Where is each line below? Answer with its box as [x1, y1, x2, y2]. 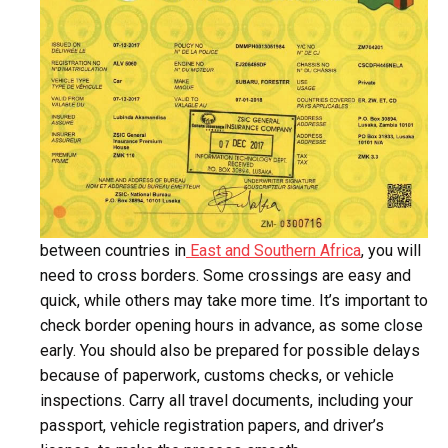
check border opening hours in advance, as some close [40, 316, 423, 336]
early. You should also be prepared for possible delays [40, 341, 420, 361]
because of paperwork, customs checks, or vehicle [40, 366, 394, 386]
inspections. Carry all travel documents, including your [40, 391, 413, 411]
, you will [361, 241, 421, 261]
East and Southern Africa [186, 241, 361, 261]
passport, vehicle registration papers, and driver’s [40, 416, 384, 436]
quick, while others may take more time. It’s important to [40, 291, 428, 311]
